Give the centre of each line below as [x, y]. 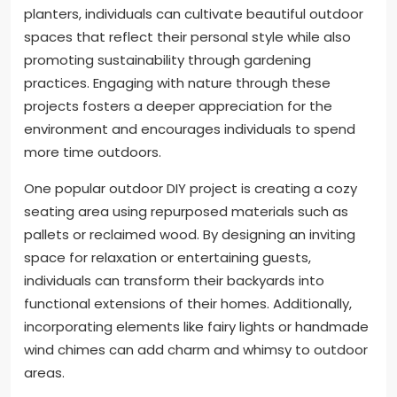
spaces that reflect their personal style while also [187, 37]
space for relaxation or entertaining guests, [167, 258]
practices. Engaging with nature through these [177, 83]
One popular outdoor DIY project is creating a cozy [191, 189]
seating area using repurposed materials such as [186, 212]
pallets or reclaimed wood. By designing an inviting [190, 235]
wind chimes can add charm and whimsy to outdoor [196, 350]
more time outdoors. [93, 152]
